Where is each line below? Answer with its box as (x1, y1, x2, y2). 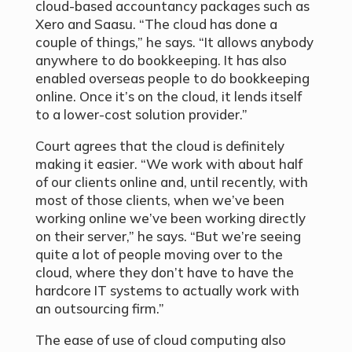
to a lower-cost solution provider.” (35, 106, 247, 123)
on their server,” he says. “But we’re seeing (35, 228, 301, 245)
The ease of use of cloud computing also (35, 332, 286, 349)
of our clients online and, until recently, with (35, 174, 308, 191)
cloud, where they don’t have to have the (35, 264, 294, 281)
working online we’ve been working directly (35, 210, 306, 227)
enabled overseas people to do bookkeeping (35, 70, 310, 87)
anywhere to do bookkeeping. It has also (35, 52, 287, 69)
